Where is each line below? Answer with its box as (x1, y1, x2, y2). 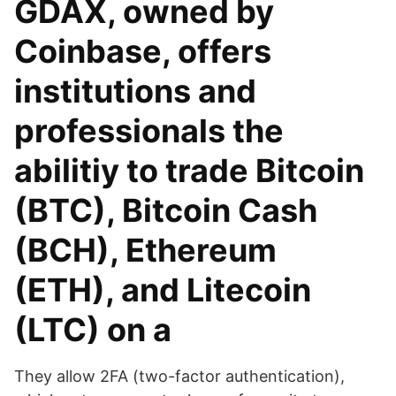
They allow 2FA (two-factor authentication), (14, 367, 345, 385)
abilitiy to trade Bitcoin (14, 151, 364, 190)
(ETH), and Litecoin (14, 270, 311, 309)
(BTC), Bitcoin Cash (14, 191, 317, 230)
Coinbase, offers (14, 32, 271, 71)
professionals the (14, 111, 284, 150)
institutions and (14, 72, 256, 110)
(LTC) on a (14, 310, 179, 349)
